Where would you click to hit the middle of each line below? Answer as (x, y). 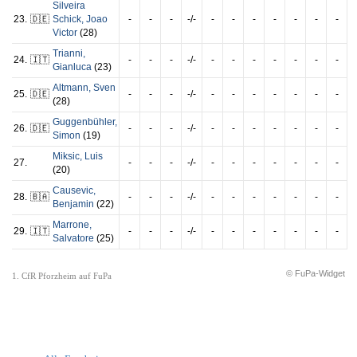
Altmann (71, 88)
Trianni (68, 54)
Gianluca (72, 67)
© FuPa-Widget (316, 274)
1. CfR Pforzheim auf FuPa (62, 276)
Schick (67, 20)
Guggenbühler (84, 122)
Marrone (71, 225)
